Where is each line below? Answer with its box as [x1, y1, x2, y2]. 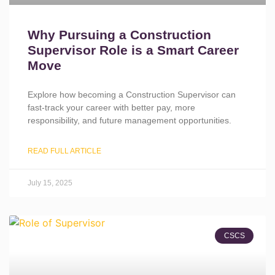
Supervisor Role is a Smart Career [28, 43, 239, 57]
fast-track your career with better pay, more [28, 103, 195, 112]
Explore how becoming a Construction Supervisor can [28, 90, 236, 99]
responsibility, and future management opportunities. [28, 115, 231, 125]
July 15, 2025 [28, 179, 72, 187]
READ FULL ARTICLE [28, 147, 101, 155]
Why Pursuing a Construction [28, 28, 211, 42]
